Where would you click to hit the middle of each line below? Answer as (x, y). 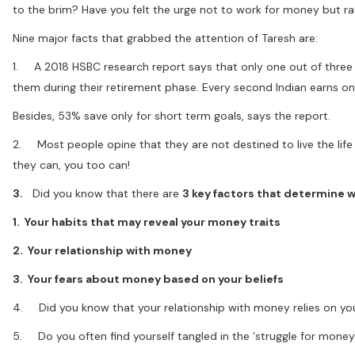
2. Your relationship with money (102, 250)
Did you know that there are (107, 193)
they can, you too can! (71, 164)
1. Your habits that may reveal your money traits (147, 221)
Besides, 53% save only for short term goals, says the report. (172, 115)
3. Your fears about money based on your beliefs (149, 279)
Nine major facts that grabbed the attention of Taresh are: (165, 38)
